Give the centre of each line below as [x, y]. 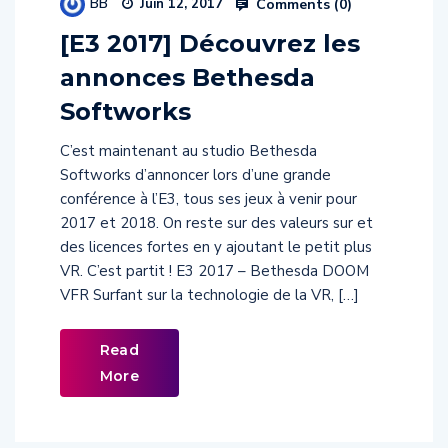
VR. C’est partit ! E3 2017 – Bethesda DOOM [214, 271]
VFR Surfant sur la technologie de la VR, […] [209, 295]
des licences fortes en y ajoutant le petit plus [216, 247]
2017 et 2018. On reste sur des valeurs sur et [216, 223]
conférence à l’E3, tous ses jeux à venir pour [208, 199]
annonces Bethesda [187, 78]
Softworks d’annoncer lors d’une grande [195, 175]
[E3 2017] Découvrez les [210, 44]
